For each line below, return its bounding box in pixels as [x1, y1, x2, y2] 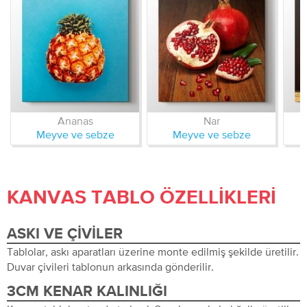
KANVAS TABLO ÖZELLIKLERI [7, 188, 276, 208]
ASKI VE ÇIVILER [7, 227, 123, 242]
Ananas [57, 114, 93, 127]
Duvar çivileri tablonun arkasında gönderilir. [7, 260, 214, 273]
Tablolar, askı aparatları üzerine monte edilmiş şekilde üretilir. [7, 245, 299, 258]
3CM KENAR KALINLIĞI [7, 284, 167, 299]
